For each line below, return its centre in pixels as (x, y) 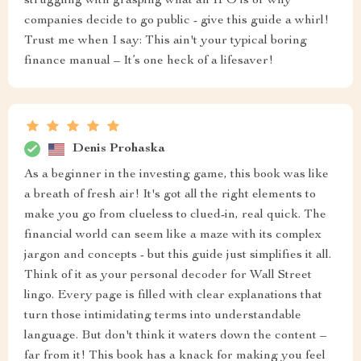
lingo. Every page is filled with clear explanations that (173, 296)
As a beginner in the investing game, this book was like (176, 175)
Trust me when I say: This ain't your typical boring (166, 41)
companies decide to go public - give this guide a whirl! (176, 21)
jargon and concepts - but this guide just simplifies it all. (178, 255)
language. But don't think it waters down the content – (175, 336)
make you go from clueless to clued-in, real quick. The (175, 215)
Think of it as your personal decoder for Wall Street (168, 276)
